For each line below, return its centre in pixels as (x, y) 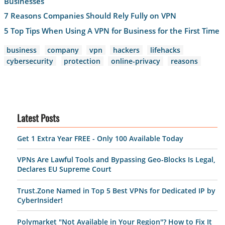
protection (82, 61)
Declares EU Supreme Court (64, 169)
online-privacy (136, 61)
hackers (127, 50)
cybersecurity (30, 61)
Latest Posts (38, 119)
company (63, 50)
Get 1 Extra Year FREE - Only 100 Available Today (100, 138)
